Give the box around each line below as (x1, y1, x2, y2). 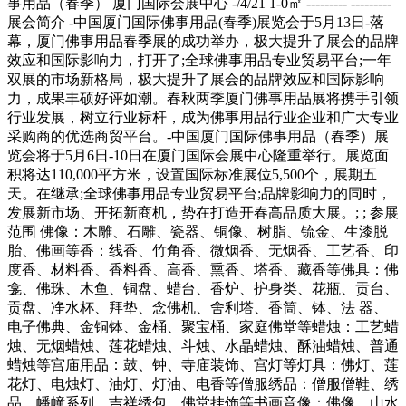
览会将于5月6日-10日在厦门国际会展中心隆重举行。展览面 (7, 148, 389, 164)
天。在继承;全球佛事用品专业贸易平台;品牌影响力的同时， (7, 186, 391, 202)
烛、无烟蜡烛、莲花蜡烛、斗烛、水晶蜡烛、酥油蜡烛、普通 (7, 338, 399, 354)
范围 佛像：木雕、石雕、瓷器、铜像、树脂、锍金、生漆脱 (7, 224, 388, 240)
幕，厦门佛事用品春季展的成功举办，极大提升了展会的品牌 (7, 34, 399, 50)
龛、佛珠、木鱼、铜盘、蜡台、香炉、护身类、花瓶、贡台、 (7, 281, 399, 297)
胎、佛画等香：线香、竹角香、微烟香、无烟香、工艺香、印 (7, 243, 399, 259)
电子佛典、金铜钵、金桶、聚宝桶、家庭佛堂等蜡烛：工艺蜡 (7, 319, 399, 335)
